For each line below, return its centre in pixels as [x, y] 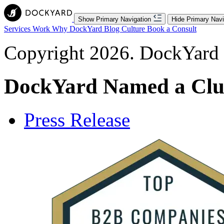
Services [18, 29]
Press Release [77, 119]
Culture [134, 29]
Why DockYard [78, 29]
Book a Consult [172, 29]
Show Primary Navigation [114, 19]
